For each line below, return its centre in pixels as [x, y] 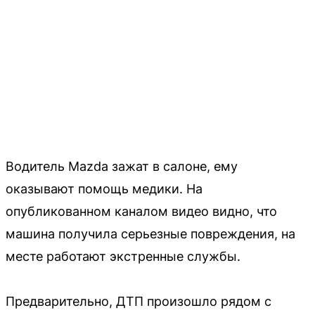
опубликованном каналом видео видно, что [141, 212]
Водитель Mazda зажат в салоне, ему [122, 167]
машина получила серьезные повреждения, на [150, 234]
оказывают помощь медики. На [104, 189]
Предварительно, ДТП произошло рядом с [139, 302]
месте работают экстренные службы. [123, 257]
